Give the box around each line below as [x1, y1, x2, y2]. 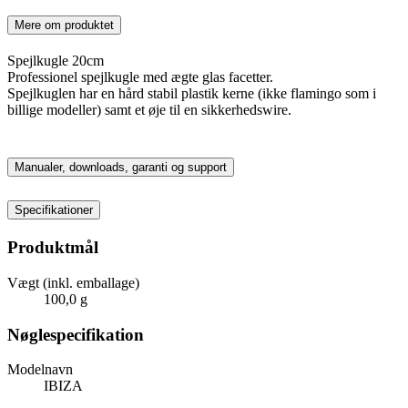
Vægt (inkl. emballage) [7, 274, 139, 291]
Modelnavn [7, 362, 73, 378]
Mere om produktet [15, 17, 114, 32]
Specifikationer [15, 203, 93, 218]
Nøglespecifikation [7, 324, 144, 344]
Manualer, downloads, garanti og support [15, 160, 227, 175]
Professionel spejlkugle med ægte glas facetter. [7, 68, 273, 85]
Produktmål [7, 238, 98, 258]
